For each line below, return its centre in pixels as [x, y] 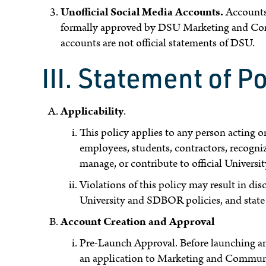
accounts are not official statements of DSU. [158, 43]
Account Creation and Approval [138, 221]
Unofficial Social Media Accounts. [142, 12]
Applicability [92, 111]
